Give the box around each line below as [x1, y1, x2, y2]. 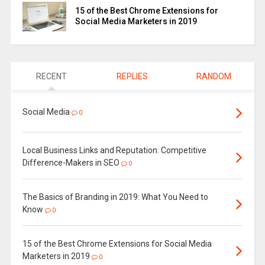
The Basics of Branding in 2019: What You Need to [22, 192, 208, 202]
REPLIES [117, 72, 148, 82]
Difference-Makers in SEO [22, 158, 119, 168]
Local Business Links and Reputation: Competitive [22, 146, 206, 156]
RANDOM [196, 72, 231, 82]
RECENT [35, 72, 67, 82]
